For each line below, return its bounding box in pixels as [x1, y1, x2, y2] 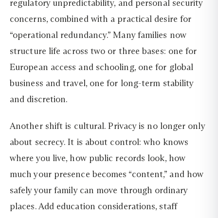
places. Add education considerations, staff [10, 201, 177, 212]
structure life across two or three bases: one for [10, 45, 197, 56]
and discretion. [10, 93, 68, 105]
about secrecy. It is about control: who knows [10, 137, 189, 148]
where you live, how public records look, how [10, 153, 185, 164]
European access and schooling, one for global [10, 61, 194, 73]
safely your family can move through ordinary [10, 185, 187, 196]
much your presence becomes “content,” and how [10, 169, 204, 180]
